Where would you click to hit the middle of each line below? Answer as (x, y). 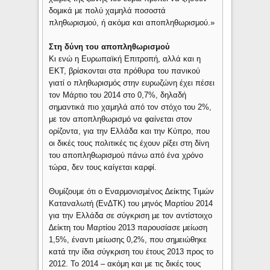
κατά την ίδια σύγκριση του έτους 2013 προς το (131, 252)
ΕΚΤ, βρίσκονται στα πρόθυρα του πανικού (125, 71)
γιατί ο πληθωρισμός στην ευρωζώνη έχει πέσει (132, 83)
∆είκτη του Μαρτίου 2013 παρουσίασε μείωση (128, 228)
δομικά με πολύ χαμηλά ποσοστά (108, 11)
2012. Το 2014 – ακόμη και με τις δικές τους (125, 264)
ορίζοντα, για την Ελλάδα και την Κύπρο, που (130, 131)
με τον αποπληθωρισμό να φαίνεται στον (121, 119)
